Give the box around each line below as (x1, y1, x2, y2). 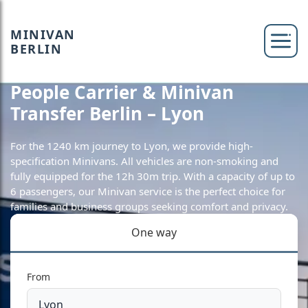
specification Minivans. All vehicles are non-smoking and (10, 154, 278, 168)
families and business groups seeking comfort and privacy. (10, 199, 288, 213)
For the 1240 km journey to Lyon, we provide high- (10, 139, 253, 153)
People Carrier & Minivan (10, 80, 234, 104)
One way (131, 225, 177, 240)
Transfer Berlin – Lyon (10, 101, 204, 126)
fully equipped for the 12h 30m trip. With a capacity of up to (10, 169, 295, 183)
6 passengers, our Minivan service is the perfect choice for (10, 184, 285, 198)
